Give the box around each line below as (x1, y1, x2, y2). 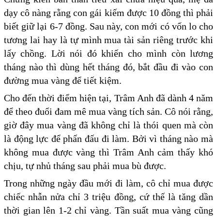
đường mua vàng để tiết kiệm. (4, 75, 124, 86)
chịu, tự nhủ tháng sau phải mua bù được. (4, 160, 169, 171)
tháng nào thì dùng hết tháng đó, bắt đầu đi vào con (4, 62, 213, 73)
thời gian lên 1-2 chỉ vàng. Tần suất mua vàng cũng (4, 205, 213, 216)
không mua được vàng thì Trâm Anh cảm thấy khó (4, 147, 213, 158)
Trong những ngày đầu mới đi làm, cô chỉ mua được (4, 178, 213, 189)
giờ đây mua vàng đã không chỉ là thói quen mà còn (4, 120, 213, 131)
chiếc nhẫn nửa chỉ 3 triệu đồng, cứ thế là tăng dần (4, 191, 213, 202)
